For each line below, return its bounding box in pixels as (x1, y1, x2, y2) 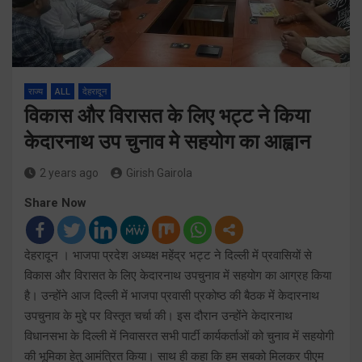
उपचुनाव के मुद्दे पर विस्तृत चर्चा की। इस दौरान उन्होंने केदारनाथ (24, 308, 293, 323)
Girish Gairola (126, 166, 192, 179)
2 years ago (40, 166, 99, 179)
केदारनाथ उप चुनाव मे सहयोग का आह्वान (24, 129, 310, 154)
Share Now (24, 195, 86, 210)
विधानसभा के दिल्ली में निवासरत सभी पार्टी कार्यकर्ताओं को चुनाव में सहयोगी (24, 328, 334, 343)
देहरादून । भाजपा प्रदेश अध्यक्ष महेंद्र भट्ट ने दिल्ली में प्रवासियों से (24, 247, 312, 263)
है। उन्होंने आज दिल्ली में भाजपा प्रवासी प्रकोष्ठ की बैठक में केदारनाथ (24, 288, 319, 303)
